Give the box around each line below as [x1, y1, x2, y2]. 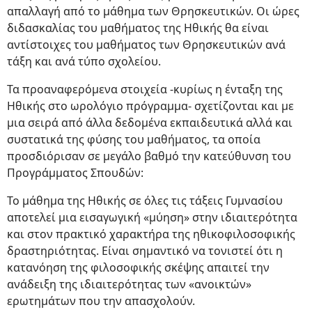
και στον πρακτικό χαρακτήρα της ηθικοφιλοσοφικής [7, 226, 295, 242]
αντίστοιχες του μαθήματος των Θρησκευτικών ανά [7, 37, 286, 52]
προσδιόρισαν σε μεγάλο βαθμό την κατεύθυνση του [7, 148, 291, 164]
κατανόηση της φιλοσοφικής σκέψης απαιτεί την [7, 260, 270, 275]
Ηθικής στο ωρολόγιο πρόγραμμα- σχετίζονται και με [7, 98, 294, 114]
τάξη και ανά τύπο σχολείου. [7, 54, 161, 69]
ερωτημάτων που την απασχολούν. [7, 293, 195, 309]
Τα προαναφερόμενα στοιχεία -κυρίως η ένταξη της [7, 81, 283, 97]
